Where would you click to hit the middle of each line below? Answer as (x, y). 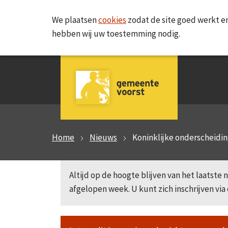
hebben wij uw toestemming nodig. (116, 34)
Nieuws (103, 137)
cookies (112, 20)
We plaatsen (75, 20)
